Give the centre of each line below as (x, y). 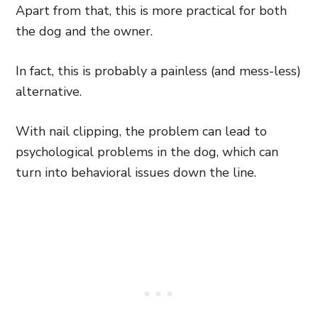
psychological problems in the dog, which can (147, 152)
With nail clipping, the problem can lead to (141, 131)
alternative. (49, 92)
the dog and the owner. (84, 31)
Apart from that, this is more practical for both (151, 11)
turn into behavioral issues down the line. (136, 172)
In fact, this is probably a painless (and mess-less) (158, 71)
